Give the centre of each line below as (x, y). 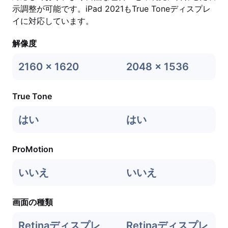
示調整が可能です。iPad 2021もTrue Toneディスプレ (111, 9)
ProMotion (33, 149)
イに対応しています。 (53, 21)
